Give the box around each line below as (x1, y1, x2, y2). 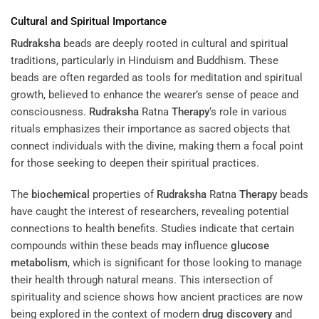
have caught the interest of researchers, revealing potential (11, 204, 289, 218)
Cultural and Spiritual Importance (11, 14, 167, 28)
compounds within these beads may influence (11, 239, 231, 252)
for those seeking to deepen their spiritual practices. (11, 157, 259, 170)
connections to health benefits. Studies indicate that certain (11, 221, 294, 235)
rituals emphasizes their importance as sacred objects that (11, 122, 291, 136)
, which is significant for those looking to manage (68, 256, 302, 269)
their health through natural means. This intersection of (11, 273, 273, 286)
